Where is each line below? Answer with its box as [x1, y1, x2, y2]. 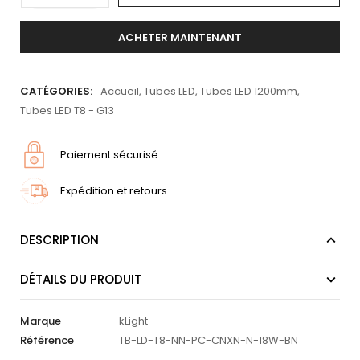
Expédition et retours [60, 182, 167, 198]
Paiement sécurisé [60, 146, 158, 162]
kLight [119, 313, 148, 329]
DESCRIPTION [20, 231, 99, 249]
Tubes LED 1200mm [200, 84, 297, 100]
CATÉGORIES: [20, 84, 92, 100]
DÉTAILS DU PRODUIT [20, 271, 141, 288]
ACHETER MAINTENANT [118, 29, 242, 45]
